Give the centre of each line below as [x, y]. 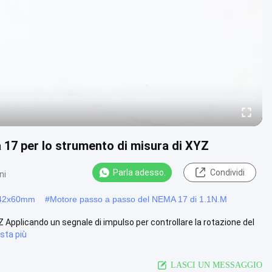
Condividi [227, 172]
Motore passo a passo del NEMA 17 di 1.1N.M [138, 199]
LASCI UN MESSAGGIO [216, 265]
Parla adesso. [139, 172]
